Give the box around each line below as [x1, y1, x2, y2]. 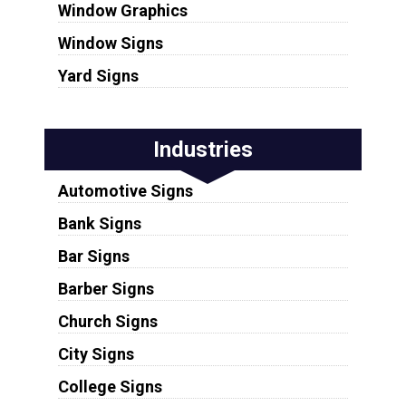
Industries [152, 137, 253, 163]
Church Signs [57, 312, 158, 332]
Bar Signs [57, 246, 130, 266]
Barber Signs [57, 279, 154, 299]
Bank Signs [57, 214, 141, 234]
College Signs [57, 377, 162, 397]
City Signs [57, 344, 134, 364]
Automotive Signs [57, 181, 193, 201]
